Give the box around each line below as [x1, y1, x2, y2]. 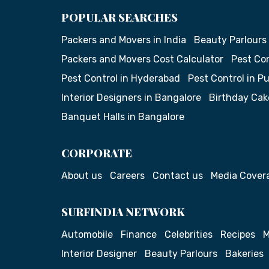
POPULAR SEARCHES [61, 10, 178, 25]
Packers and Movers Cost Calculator [61, 53, 223, 65]
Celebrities [165, 229, 213, 240]
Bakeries [225, 248, 264, 259]
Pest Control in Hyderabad [61, 73, 180, 84]
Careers [110, 170, 145, 181]
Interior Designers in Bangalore [61, 92, 201, 103]
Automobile [61, 229, 113, 240]
